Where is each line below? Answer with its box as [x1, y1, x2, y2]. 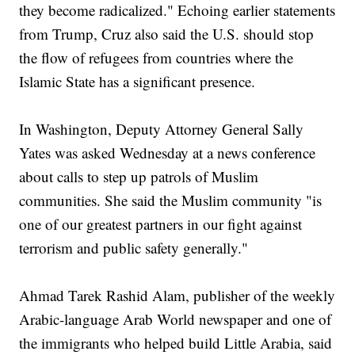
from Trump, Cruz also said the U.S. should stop [19, 24, 315, 44]
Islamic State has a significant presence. [19, 71, 256, 92]
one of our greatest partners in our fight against [19, 214, 303, 235]
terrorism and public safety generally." [19, 238, 249, 258]
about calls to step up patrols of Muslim [19, 166, 259, 187]
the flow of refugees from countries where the [19, 48, 294, 68]
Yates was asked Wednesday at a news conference [19, 143, 316, 163]
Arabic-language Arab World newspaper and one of [19, 309, 332, 330]
